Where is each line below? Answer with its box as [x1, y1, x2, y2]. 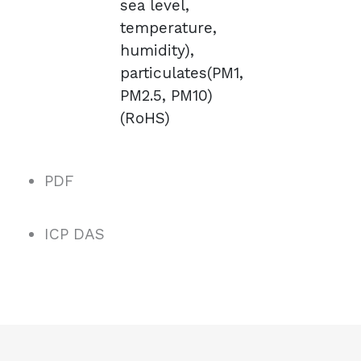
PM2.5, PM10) [120, 85, 213, 105]
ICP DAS [44, 224, 105, 243]
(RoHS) [120, 108, 170, 127]
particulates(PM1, [120, 63, 243, 82]
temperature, [120, 18, 217, 37]
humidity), [120, 40, 194, 60]
